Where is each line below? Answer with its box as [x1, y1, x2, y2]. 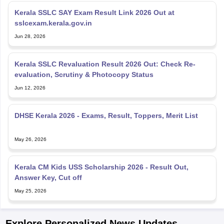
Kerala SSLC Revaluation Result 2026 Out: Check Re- [14, 43, 195, 51]
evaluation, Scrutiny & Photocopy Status [14, 54, 153, 62]
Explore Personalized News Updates [5, 201, 177, 212]
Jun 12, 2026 [14, 68, 45, 74]
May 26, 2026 [14, 120, 46, 125]
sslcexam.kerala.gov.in [14, 2, 92, 10]
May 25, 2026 [14, 171, 46, 177]
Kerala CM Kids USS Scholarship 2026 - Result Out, [14, 146, 188, 154]
